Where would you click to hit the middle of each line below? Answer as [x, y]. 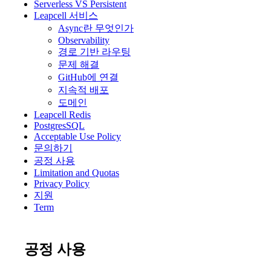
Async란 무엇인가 [96, 28]
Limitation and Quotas [77, 173]
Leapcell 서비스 [66, 15]
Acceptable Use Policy [77, 136]
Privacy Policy [62, 184]
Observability [84, 40]
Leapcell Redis [62, 115]
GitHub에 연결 [88, 77]
